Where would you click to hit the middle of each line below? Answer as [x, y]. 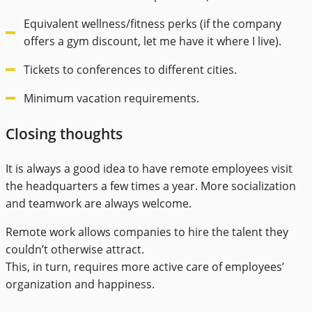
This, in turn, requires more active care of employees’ [145, 267]
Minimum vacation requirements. [111, 98]
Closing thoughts [64, 134]
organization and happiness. [80, 284]
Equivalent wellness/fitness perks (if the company [153, 23]
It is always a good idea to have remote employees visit [149, 169]
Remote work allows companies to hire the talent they [147, 232]
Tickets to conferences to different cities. [130, 69]
